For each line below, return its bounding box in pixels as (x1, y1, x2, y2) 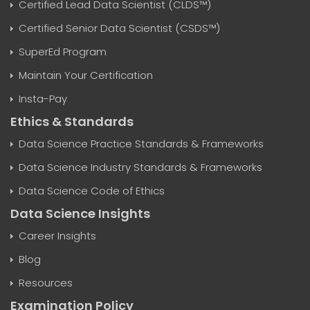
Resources (19, 275, 73, 291)
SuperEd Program (19, 44, 107, 60)
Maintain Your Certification (19, 68, 153, 83)
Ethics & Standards (10, 113, 134, 131)
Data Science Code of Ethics (19, 183, 165, 199)
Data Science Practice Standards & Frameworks (19, 136, 264, 152)
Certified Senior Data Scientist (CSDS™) (19, 21, 220, 36)
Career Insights (19, 228, 96, 244)
